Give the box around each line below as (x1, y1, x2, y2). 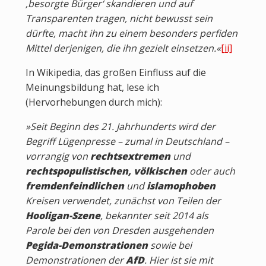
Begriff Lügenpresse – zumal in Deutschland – (25, 135, 229, 148)
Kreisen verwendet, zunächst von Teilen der (25, 194, 221, 208)
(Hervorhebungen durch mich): (25, 96, 162, 109)
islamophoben (146, 179, 216, 193)
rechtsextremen (90, 150, 170, 163)
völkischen (133, 164, 187, 178)
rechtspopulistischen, (25, 164, 131, 178)
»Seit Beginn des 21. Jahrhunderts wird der (25, 120, 216, 134)
